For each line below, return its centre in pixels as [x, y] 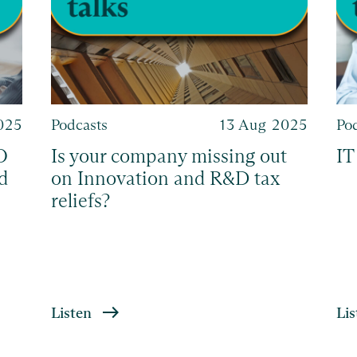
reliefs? [80, 201]
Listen [71, 312]
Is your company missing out [169, 156]
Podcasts [79, 124]
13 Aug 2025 [264, 124]
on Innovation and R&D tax [165, 178]
